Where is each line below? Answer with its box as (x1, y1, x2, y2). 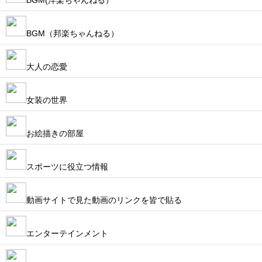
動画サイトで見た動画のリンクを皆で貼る (26, 195, 182, 205)
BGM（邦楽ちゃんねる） (26, 29, 119, 38)
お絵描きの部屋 (26, 129, 84, 138)
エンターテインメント (26, 229, 108, 238)
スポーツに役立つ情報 (26, 162, 108, 171)
